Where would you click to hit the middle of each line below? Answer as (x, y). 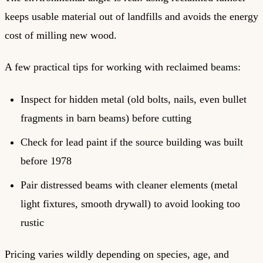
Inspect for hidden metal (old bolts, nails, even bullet (134, 99)
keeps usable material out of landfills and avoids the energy (131, 16)
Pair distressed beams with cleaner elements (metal (129, 185)
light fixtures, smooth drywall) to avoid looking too (130, 203)
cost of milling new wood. (61, 35)
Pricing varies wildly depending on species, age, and (117, 254)
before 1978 (46, 161)
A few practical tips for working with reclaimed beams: (123, 67)
